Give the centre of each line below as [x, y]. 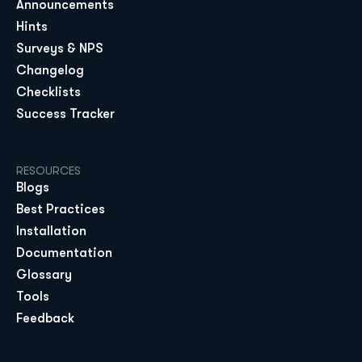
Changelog [50, 70]
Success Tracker [65, 114]
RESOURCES [48, 170]
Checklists [48, 92]
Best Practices [61, 209]
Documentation [64, 253]
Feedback [45, 318]
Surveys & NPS [60, 48]
